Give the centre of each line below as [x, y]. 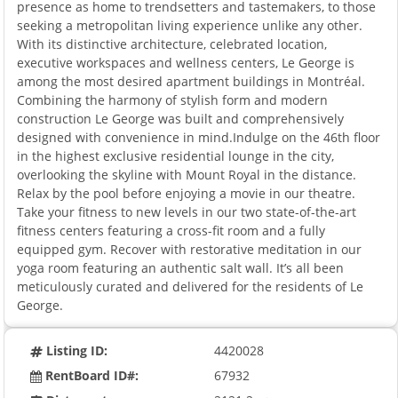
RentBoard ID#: [91, 375]
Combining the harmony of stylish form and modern [173, 99]
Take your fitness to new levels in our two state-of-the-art [187, 211]
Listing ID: [76, 350]
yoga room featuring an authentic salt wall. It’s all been [181, 267]
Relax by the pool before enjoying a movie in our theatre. [187, 193]
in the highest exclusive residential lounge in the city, [176, 155]
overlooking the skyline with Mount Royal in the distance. [187, 174]
